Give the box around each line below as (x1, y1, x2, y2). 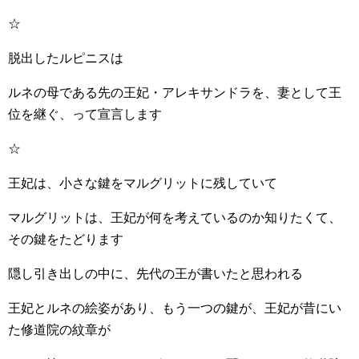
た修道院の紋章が (8, 323, 111, 337)
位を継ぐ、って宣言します (8, 107, 162, 121)
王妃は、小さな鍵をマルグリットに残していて (8, 176, 277, 190)
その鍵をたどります (8, 232, 123, 246)
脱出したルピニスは (8, 51, 123, 65)
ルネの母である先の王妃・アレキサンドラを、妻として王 (8, 86, 341, 99)
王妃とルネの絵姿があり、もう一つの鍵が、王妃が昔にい (8, 301, 341, 315)
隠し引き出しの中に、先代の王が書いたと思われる (8, 267, 303, 280)
